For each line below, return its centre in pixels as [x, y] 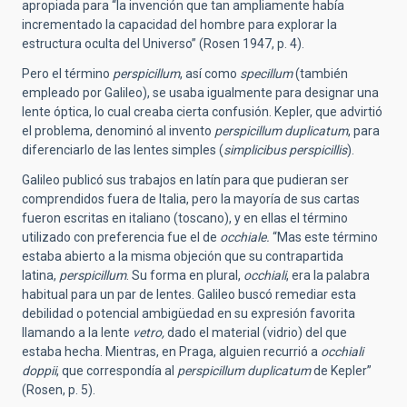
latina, [40, 275]
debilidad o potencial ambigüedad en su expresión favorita [189, 313]
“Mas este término [324, 237]
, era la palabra [328, 275]
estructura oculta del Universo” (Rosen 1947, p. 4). [163, 43]
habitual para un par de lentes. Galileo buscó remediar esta [189, 294]
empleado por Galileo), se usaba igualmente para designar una [200, 92]
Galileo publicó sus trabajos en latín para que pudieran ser [185, 179]
